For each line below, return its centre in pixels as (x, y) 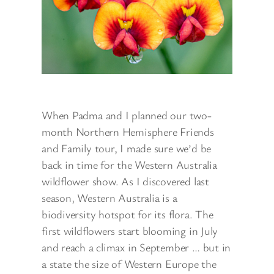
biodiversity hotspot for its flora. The (128, 214)
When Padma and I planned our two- (127, 115)
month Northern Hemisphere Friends (128, 131)
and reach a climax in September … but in (136, 247)
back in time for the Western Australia (129, 164)
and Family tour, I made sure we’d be (127, 148)
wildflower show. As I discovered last (125, 181)
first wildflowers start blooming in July (130, 230)
